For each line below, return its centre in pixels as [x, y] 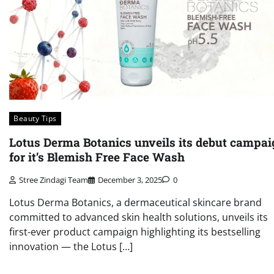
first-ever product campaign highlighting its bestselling [135, 231]
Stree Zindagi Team [54, 180]
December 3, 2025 [130, 180]
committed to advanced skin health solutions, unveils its [139, 217]
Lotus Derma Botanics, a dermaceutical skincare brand [135, 202]
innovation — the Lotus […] [71, 246]
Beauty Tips [35, 118]
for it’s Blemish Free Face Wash [97, 157]
